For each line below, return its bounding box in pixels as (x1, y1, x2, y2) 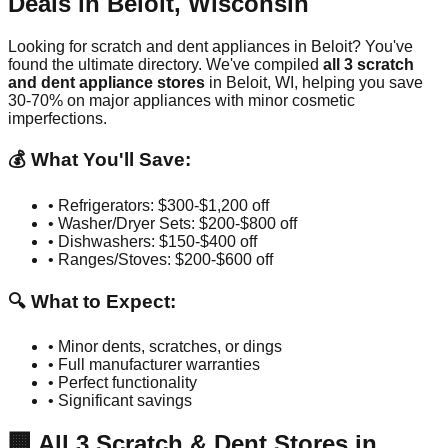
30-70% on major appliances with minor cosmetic (8, 91, 355, 109)
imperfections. (8, 109, 107, 127)
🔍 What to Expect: (8, 290, 176, 312)
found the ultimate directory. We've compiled (8, 55, 323, 73)
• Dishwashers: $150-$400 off (48, 232, 257, 250)
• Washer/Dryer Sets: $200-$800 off (48, 214, 297, 232)
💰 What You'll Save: (8, 149, 191, 171)
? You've (352, 37, 413, 55)
